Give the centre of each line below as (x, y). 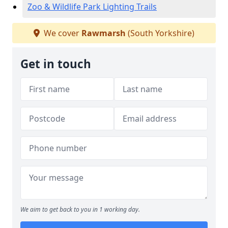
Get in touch (56, 64)
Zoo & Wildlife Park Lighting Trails (92, 7)
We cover (62, 33)
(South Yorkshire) (160, 33)
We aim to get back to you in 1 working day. (80, 209)
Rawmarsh (104, 33)
